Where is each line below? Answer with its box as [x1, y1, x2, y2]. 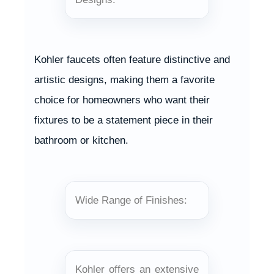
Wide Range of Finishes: [75, 194, 187, 206]
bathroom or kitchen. [34, 134, 128, 146]
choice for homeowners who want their [34, 94, 210, 106]
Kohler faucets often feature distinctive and [34, 53, 230, 65]
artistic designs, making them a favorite [34, 73, 215, 86]
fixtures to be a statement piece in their [34, 114, 213, 126]
